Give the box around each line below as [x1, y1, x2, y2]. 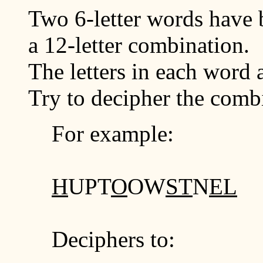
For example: [52, 120, 174, 146]
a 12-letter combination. [28, 32, 249, 58]
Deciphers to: [52, 226, 175, 252]
